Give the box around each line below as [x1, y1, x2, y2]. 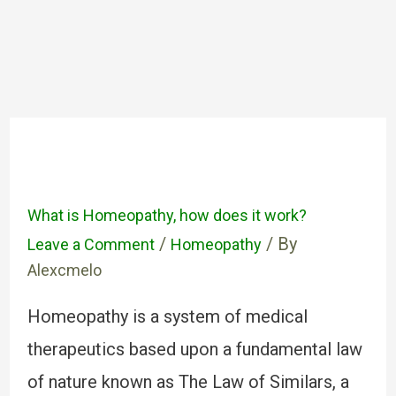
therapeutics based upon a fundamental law [27, 339, 362, 360]
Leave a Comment [27, 235, 155, 254]
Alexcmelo [27, 261, 102, 279]
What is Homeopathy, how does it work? [27, 206, 307, 225]
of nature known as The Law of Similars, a [27, 371, 349, 392]
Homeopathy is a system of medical [27, 306, 308, 327]
